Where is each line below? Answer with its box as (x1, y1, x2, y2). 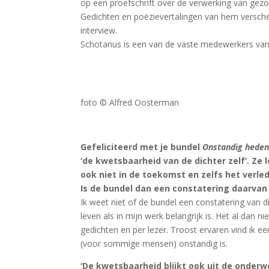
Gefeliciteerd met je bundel (80, 141, 203, 153)
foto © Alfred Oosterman (80, 97, 180, 109)
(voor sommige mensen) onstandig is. (80, 238, 228, 250)
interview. (80, 25, 118, 37)
